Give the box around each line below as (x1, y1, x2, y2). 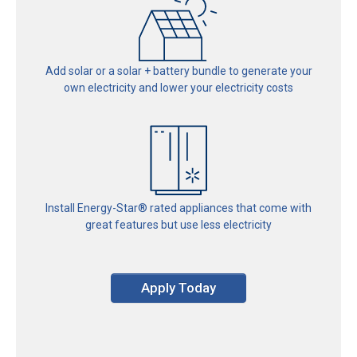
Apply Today (141, 279, 216, 296)
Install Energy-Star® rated (45, 201, 177, 214)
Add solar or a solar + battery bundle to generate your (45, 64, 312, 77)
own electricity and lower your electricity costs (64, 80, 293, 94)
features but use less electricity (112, 218, 272, 231)
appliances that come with (177, 201, 312, 214)
